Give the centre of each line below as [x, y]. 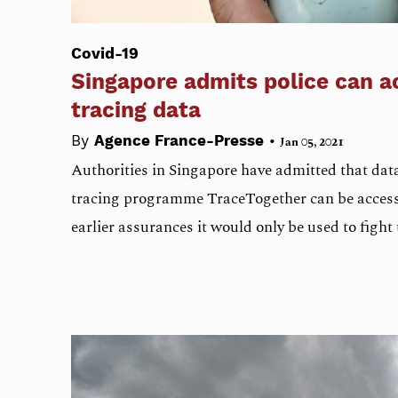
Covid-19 [105, 53]
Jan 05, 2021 [312, 143]
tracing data [136, 109]
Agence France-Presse [181, 141]
